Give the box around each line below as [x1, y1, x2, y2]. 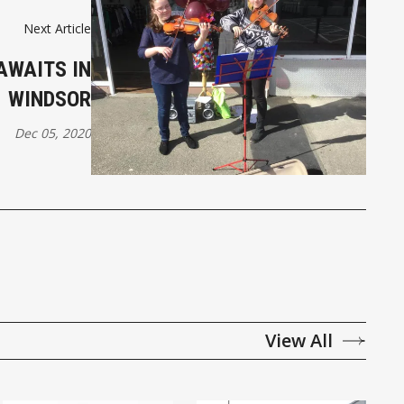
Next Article [23, 19, 92, 37]
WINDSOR [8, 86, 92, 112]
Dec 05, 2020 [14, 124, 92, 142]
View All [265, 327, 333, 353]
